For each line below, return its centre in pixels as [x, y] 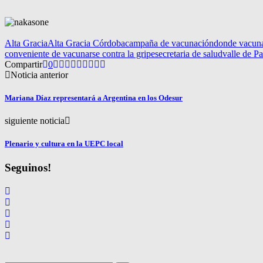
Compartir [23, 64]
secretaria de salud [189, 53]
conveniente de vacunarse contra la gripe [80, 53]
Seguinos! [28, 168]
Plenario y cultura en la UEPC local [64, 144]
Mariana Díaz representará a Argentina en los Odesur [94, 97]
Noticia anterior [39, 75]
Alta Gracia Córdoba [86, 43]
